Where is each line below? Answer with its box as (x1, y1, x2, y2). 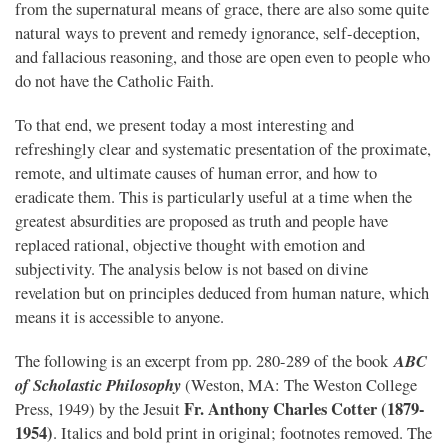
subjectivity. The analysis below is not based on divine (15, 257, 368, 280)
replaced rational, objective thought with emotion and (15, 233, 365, 256)
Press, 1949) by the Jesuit (15, 397, 184, 420)
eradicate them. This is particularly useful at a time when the (15, 185, 412, 208)
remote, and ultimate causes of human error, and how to (15, 161, 377, 184)
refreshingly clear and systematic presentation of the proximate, (15, 137, 431, 160)
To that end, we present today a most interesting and (15, 113, 354, 136)
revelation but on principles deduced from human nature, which (15, 281, 429, 304)
